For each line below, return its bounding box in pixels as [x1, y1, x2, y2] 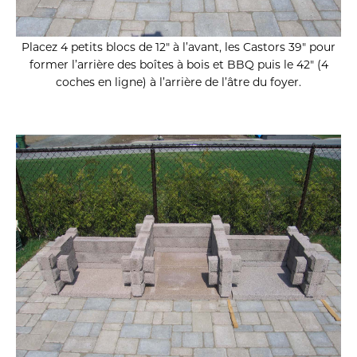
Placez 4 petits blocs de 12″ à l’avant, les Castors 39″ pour [22, 40, 335, 55]
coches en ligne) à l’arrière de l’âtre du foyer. [56, 75, 301, 90]
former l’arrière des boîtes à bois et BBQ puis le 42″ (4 [29, 57, 328, 73]
